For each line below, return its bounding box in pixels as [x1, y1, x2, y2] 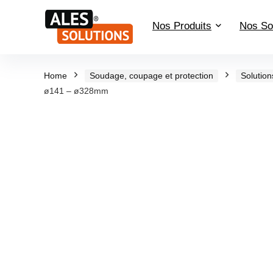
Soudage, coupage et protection [90, 71, 213, 80]
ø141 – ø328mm [44, 86, 108, 96]
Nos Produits [152, 20, 211, 32]
